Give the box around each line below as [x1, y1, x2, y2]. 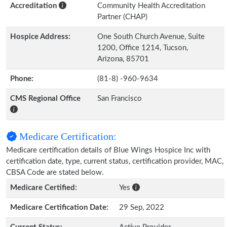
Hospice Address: [10, 33, 70, 41]
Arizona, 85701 [97, 55, 149, 63]
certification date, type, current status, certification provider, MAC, [6, 158, 223, 165]
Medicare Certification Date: [10, 204, 108, 211]
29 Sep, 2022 [119, 204, 164, 211]
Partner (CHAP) [97, 13, 147, 21]
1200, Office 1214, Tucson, [97, 44, 188, 52]
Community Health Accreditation [97, 2, 205, 10]
